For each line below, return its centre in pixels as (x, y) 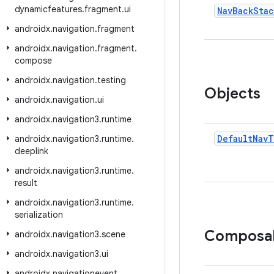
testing (112, 80)
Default (235, 139)
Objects (232, 94)
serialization (39, 215)
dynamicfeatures (48, 9)
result (26, 183)
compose (33, 61)
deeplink (31, 151)
